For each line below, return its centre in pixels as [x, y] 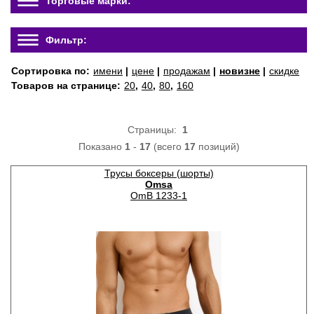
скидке [284, 71]
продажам [187, 71]
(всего [167, 146]
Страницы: [155, 130]
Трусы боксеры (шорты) [159, 173]
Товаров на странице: [67, 86]
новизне [240, 71]
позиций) [217, 146]
